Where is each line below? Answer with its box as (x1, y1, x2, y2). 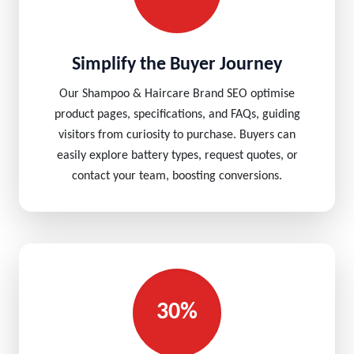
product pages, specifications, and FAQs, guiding (54, 108, 300, 121)
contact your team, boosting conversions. (72, 170, 282, 183)
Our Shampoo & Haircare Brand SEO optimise (59, 88, 295, 100)
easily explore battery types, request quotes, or (56, 149, 298, 162)
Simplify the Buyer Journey (72, 55, 282, 74)
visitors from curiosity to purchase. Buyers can (58, 129, 296, 141)
